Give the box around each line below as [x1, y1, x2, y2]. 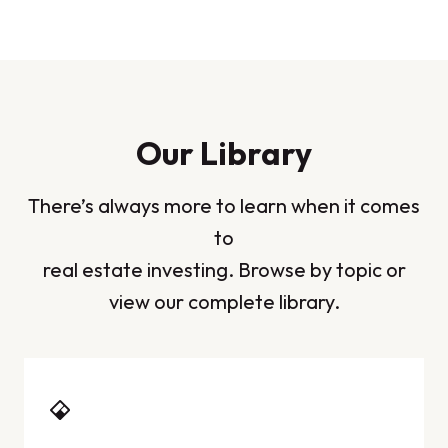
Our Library [136, 132, 312, 173]
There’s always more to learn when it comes [28, 192, 420, 218]
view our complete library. [108, 288, 340, 314]
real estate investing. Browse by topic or [42, 256, 406, 282]
